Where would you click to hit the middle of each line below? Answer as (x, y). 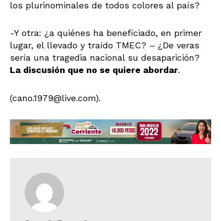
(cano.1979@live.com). (55, 98)
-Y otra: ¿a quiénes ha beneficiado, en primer (106, 33)
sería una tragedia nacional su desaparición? (105, 58)
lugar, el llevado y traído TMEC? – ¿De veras (105, 45)
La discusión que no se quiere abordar (94, 70)
